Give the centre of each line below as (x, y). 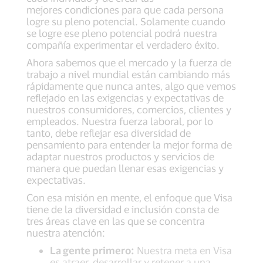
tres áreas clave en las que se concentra (116, 221)
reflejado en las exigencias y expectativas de (125, 98)
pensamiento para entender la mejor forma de (129, 145)
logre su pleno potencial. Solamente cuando (126, 21)
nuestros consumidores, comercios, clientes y (129, 109)
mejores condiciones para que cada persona (125, 10)
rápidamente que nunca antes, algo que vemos (131, 86)
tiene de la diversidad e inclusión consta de (123, 209)
